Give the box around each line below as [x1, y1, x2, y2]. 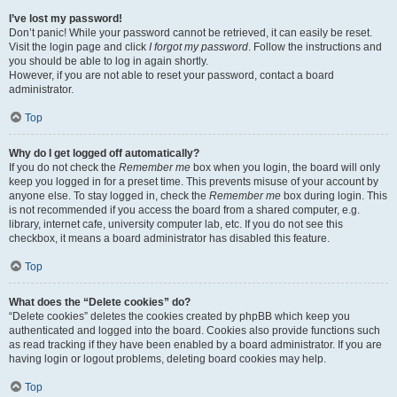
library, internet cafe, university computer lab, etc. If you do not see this [9, 218, 343, 230]
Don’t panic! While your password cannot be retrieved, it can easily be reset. [9, 27, 372, 39]
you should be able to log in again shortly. [9, 55, 208, 67]
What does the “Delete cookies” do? [9, 296, 191, 308]
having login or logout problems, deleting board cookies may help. [9, 353, 326, 365]
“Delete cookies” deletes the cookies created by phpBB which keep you [9, 310, 350, 323]
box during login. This [281, 190, 387, 202]
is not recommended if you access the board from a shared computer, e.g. [9, 204, 360, 216]
